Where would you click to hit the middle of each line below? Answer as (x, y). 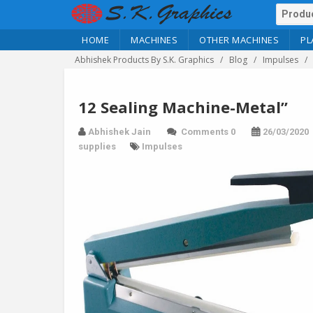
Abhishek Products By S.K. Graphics (144, 60)
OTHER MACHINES (239, 40)
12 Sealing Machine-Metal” (183, 107)
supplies (97, 146)
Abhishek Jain (119, 132)
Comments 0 (208, 132)
